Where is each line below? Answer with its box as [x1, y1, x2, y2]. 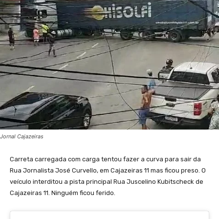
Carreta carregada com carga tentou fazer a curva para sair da [10, 155, 201, 163]
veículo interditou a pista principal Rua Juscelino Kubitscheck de [10, 178, 203, 186]
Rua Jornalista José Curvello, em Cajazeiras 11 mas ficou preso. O [10, 167, 206, 175]
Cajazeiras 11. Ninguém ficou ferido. [10, 189, 115, 197]
